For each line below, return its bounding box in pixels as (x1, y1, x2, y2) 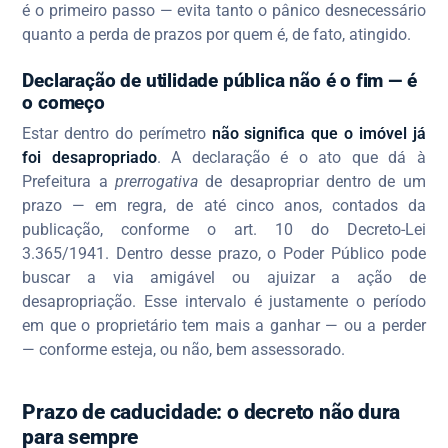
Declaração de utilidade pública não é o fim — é (22, 68, 417, 92)
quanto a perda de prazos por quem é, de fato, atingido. (22, 25, 412, 45)
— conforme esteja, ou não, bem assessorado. (22, 340, 346, 360)
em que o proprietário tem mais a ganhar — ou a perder (22, 316, 426, 336)
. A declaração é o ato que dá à (156, 148, 426, 168)
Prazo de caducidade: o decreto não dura (22, 400, 401, 425)
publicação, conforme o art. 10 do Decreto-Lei (22, 220, 426, 240)
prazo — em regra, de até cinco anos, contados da (22, 196, 426, 216)
